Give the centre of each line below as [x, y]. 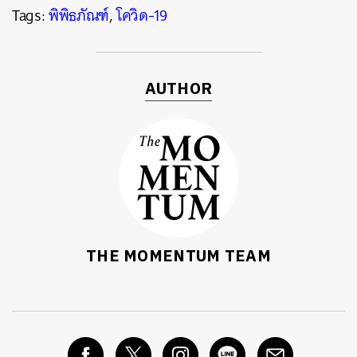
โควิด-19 [142, 16]
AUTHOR [178, 90]
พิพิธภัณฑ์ [78, 16]
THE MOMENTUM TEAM [178, 257]
